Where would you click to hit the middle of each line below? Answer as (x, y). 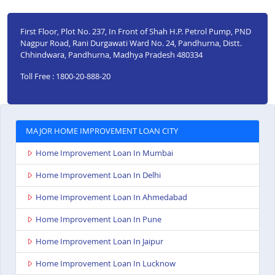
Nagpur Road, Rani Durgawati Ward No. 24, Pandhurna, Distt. (131, 43)
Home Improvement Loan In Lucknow (106, 264)
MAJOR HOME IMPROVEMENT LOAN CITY (102, 131)
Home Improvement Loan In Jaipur (99, 242)
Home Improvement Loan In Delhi (98, 175)
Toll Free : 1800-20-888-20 (65, 76)
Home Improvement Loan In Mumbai (104, 153)
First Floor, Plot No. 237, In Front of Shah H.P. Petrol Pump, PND (135, 31)
